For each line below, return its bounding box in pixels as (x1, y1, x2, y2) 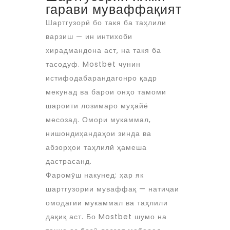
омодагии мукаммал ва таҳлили (46, 198, 168, 208)
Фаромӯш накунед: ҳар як (46, 170, 144, 180)
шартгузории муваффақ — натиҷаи (46, 184, 179, 194)
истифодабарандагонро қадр (46, 73, 157, 83)
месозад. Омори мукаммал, (46, 114, 151, 125)
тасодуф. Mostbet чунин (46, 59, 141, 69)
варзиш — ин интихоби (46, 31, 132, 42)
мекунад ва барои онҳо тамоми (46, 87, 166, 97)
